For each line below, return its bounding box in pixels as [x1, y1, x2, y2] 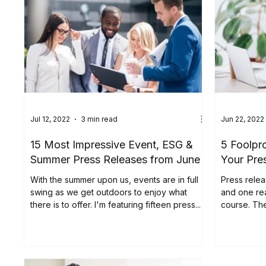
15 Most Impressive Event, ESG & [30, 138, 194, 151]
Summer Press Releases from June [30, 153, 201, 166]
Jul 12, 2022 [30, 115, 71, 124]
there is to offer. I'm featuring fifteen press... [30, 199, 201, 210]
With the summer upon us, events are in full [30, 174, 199, 185]
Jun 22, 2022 [221, 115, 265, 124]
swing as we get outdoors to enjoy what [30, 186, 188, 197]
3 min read [81, 115, 118, 124]
